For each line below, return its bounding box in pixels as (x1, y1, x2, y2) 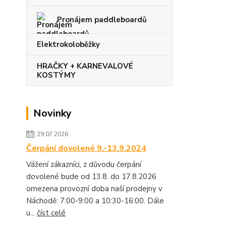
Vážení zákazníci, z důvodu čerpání (26, 159, 141, 169)
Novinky (33, 106, 72, 120)
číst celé (37, 207, 66, 218)
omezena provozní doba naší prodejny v (26, 183, 162, 194)
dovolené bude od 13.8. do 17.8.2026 (26, 171, 156, 182)
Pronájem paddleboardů (57, 14, 147, 25)
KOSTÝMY (37, 70, 76, 80)
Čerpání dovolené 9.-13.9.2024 (26, 142, 146, 154)
